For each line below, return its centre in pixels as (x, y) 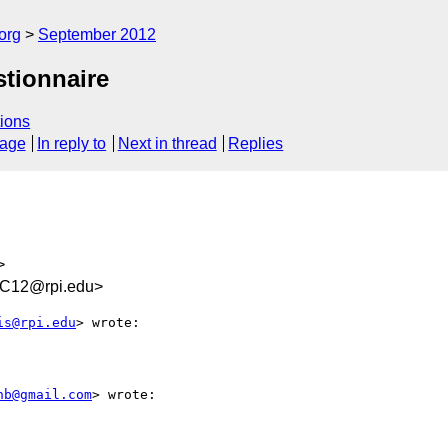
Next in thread (167, 144)
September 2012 (97, 34)
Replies (256, 144)
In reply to (72, 144)
